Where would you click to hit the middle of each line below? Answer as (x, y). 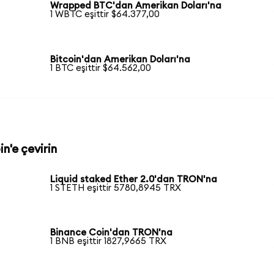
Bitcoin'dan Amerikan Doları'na (120, 59)
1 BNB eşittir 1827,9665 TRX (109, 242)
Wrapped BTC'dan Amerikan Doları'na (136, 6)
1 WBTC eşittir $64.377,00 (105, 15)
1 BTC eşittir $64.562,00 (101, 68)
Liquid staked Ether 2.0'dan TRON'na (134, 179)
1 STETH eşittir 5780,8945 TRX (116, 188)
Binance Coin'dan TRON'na (112, 233)
